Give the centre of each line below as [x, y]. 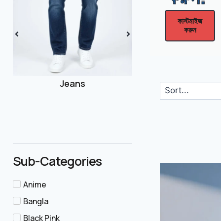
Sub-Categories [57, 161]
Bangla [36, 201]
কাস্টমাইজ [190, 21]
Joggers [73, 83]
